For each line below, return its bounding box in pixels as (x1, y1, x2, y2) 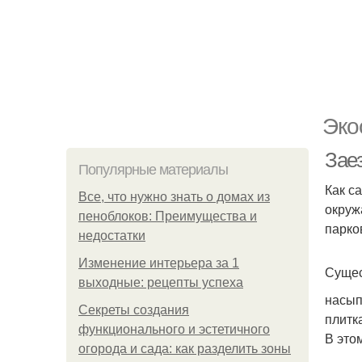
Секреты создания (78, 303, 189, 317)
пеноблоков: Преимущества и (78, 209, 257, 223)
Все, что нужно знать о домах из (78, 190, 270, 204)
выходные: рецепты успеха (78, 276, 243, 289)
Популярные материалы (78, 162, 228, 178)
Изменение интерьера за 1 (78, 256, 239, 270)
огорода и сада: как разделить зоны (78, 342, 291, 356)
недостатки (78, 229, 145, 242)
